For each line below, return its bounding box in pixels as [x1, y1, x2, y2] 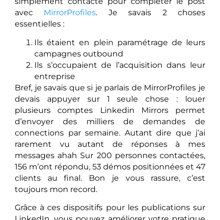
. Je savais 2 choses [96, 8, 206, 18]
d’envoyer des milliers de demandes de [15, 116, 205, 126]
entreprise [34, 71, 75, 81]
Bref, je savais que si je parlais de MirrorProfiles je [15, 82, 205, 92]
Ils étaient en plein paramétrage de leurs [34, 37, 205, 47]
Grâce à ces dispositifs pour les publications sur [15, 203, 205, 213]
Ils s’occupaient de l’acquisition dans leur [34, 60, 205, 70]
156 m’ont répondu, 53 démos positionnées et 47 [15, 162, 205, 171]
